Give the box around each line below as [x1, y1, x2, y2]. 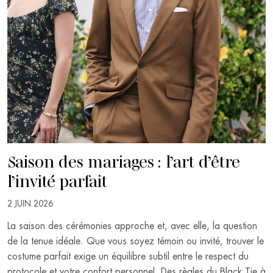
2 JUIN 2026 [7, 200, 53, 208]
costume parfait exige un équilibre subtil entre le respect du [7, 251, 249, 261]
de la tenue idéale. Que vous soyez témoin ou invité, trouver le [7, 236, 264, 246]
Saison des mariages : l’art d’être [7, 149, 240, 171]
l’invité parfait [7, 168, 107, 191]
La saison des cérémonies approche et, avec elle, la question [7, 221, 257, 231]
